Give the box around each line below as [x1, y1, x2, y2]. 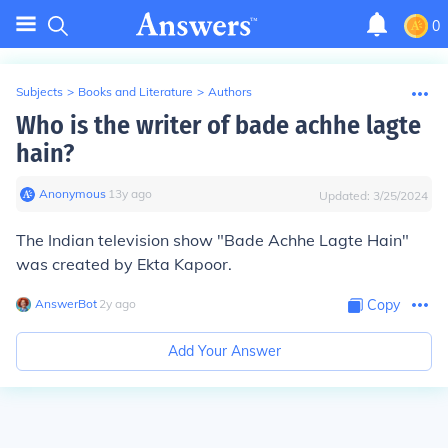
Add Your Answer [167, 342, 281, 360]
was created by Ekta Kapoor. [16, 254, 232, 274]
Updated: [319, 188, 373, 203]
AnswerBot [35, 296, 97, 311]
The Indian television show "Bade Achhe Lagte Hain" [16, 230, 409, 250]
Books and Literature [78, 84, 193, 99]
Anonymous [39, 186, 106, 201]
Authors [208, 84, 252, 99]
